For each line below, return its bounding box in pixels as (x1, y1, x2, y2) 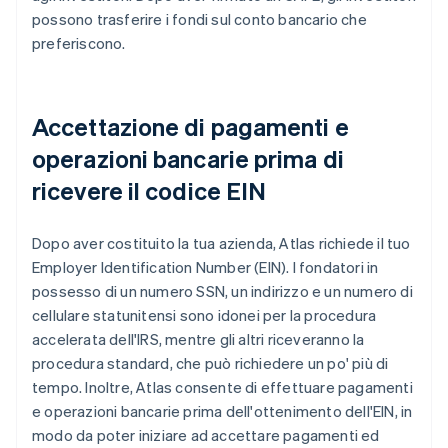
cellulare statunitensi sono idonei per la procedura (32, 305, 377, 326)
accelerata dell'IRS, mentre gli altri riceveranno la (32, 329, 365, 350)
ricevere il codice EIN (32, 175, 267, 207)
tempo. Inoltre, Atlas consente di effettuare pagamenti (32, 377, 413, 398)
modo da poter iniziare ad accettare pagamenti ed (32, 425, 380, 446)
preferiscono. (32, 33, 126, 54)
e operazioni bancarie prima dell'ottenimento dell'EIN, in (32, 401, 413, 422)
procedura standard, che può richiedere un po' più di (32, 353, 389, 374)
